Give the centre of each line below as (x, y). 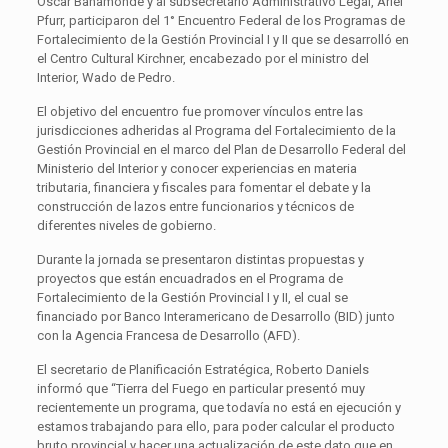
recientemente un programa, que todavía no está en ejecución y (218, 407)
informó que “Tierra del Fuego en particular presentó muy (200, 388)
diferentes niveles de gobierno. (126, 225)
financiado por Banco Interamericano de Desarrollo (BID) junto (215, 316)
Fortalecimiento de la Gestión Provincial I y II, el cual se (192, 297)
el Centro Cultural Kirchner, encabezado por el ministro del (202, 58)
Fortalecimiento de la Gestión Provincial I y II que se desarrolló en (222, 39)
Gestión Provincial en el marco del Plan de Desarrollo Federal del (221, 149)
